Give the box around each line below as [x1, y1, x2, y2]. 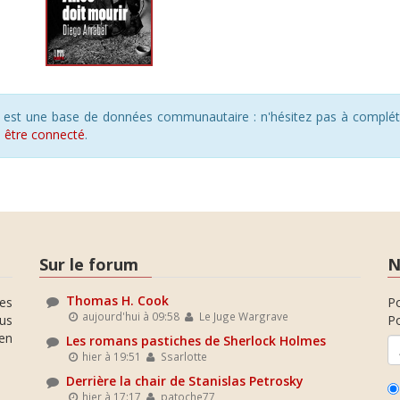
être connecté [4, 125, 85, 143]
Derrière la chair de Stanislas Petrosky [66, 372, 304, 389]
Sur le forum [39, 253, 138, 275]
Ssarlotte [157, 349, 207, 363]
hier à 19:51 [79, 349, 142, 363]
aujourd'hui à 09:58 [79, 309, 180, 323]
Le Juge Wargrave [196, 309, 288, 323]
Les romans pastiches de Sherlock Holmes [66, 332, 326, 349]
